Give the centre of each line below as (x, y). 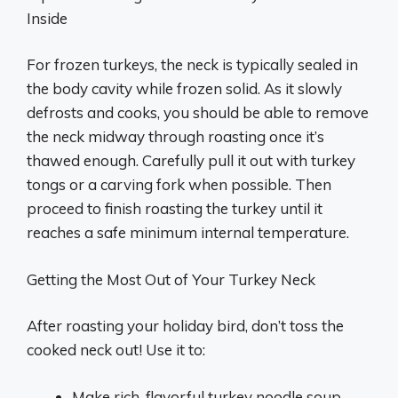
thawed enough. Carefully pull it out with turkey (191, 160)
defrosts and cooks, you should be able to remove (198, 112)
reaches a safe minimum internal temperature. (188, 232)
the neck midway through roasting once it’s (175, 136)
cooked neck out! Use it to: (116, 350)
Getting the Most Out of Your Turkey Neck (171, 279)
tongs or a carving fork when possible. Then (179, 184)
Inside (47, 18)
